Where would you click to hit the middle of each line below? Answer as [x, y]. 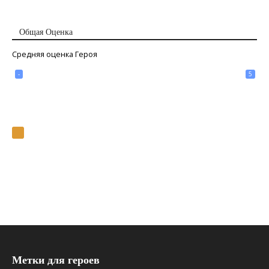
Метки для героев [56, 260]
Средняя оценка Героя [55, 55]
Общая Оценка [46, 32]
